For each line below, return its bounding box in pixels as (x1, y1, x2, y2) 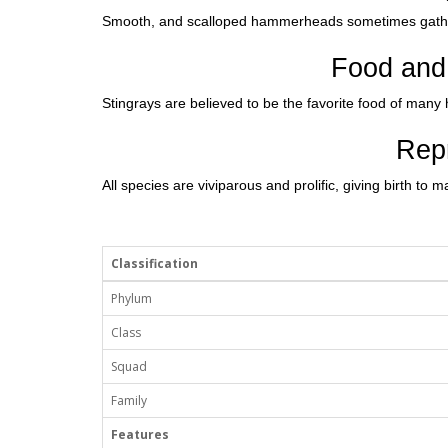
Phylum (111, 290, 152, 308)
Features (111, 426, 169, 444)
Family (111, 392, 147, 410)
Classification (111, 255, 198, 273)
